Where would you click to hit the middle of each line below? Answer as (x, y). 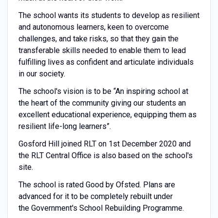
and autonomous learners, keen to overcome (93, 27)
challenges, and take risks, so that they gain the (98, 38)
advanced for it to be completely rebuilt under (95, 196)
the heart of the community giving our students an (102, 103)
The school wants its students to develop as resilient (109, 15)
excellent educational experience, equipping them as (107, 114)
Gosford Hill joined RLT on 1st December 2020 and (104, 144)
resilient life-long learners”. (64, 126)
